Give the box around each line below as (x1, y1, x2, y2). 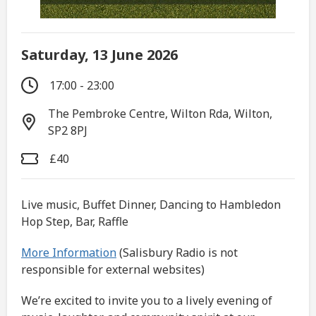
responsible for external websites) (21, 261, 205, 277)
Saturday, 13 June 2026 (21, 44, 178, 64)
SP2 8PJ (48, 122, 88, 138)
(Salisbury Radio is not (116, 244, 238, 260)
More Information (21, 244, 116, 260)
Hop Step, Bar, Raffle (21, 213, 128, 229)
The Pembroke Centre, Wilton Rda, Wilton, (48, 105, 273, 121)
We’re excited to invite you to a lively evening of (21, 292, 272, 308)
